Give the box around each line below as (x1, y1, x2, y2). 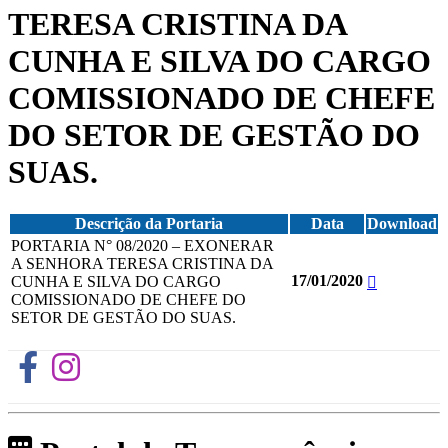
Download (367, 215, 437, 233)
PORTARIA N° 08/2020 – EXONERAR (11, 237, 274, 255)
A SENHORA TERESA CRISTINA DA (11, 255, 273, 273)
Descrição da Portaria (75, 215, 223, 233)
